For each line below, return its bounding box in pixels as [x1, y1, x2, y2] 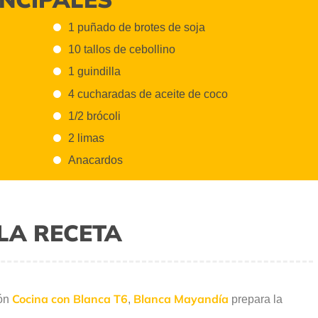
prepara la [229, 293, 283, 306]
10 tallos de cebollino [68, 43, 176, 56]
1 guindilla [68, 65, 121, 78]
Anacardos [68, 154, 124, 167]
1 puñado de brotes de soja [68, 21, 206, 33]
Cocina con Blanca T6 [12, 292, 128, 307]
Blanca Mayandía [133, 292, 229, 307]
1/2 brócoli [68, 109, 121, 122]
